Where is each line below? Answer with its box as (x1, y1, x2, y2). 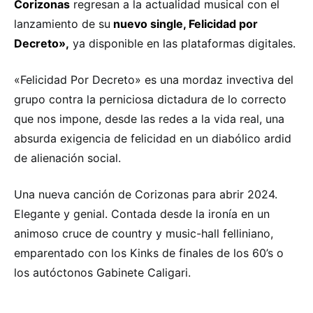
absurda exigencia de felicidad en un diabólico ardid (14, 131, 291, 145)
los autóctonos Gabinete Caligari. (14, 265, 191, 279)
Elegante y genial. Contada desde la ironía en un (14, 206, 270, 221)
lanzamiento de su (14, 16, 110, 31)
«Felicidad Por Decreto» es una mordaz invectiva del (14, 72, 293, 87)
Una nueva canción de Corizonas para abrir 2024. (14, 187, 277, 201)
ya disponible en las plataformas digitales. (69, 36, 296, 50)
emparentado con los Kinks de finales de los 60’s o (14, 245, 284, 260)
